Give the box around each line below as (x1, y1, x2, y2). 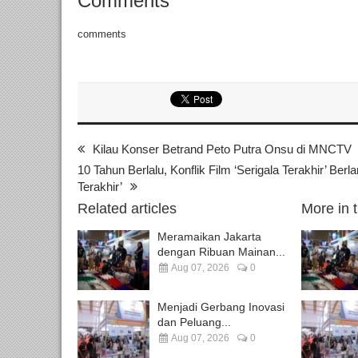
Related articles (78, 200, 177, 217)
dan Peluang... (157, 315, 231, 328)
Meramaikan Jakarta (157, 229, 261, 243)
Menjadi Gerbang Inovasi (157, 300, 284, 313)
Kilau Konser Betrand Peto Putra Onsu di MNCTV (93, 141, 352, 156)
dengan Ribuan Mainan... (157, 245, 285, 258)
